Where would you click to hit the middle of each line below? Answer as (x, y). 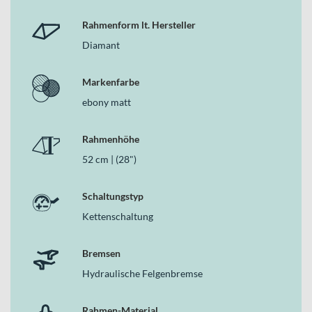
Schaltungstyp (113, 196)
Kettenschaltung (118, 216)
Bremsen (101, 253)
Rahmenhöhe (111, 139)
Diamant (101, 45)
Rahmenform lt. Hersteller (139, 24)
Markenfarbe (111, 81)
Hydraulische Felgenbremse (142, 273)
